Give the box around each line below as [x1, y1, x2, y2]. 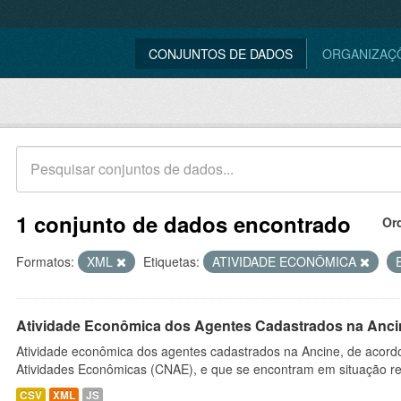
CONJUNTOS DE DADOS [149, 45, 293, 63]
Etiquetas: [143, 252, 200, 270]
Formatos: [16, 252, 74, 270]
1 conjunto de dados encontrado [16, 209, 351, 239]
